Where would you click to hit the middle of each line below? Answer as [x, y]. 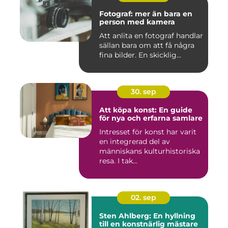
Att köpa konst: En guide [146, 110]
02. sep [144, 197]
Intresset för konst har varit [148, 132]
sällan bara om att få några [147, 45]
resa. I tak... [118, 161]
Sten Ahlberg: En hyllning [147, 216]
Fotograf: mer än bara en [146, 14]
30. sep [144, 92]
